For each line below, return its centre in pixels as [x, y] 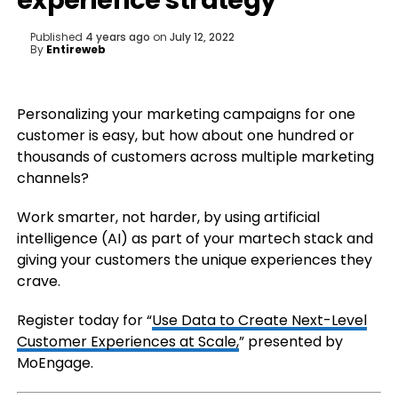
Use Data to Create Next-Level [259, 320]
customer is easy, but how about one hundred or [185, 135]
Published [56, 37]
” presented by [291, 342]
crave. [38, 281]
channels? [52, 178]
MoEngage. [55, 363]
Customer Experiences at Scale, [127, 342]
